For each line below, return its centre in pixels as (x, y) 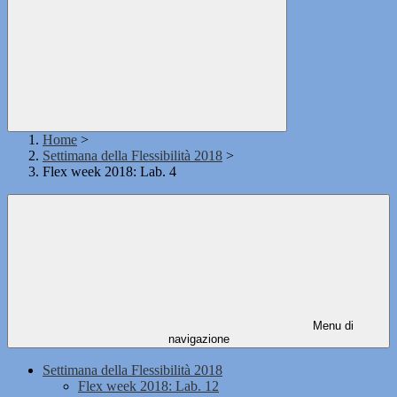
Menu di (331, 326)
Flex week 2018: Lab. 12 (148, 386)
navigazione (198, 339)
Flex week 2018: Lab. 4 (109, 172)
